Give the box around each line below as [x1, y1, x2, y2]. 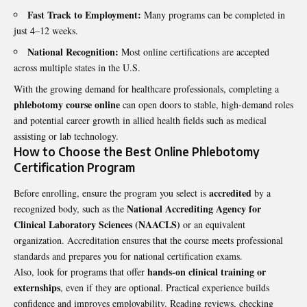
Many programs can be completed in [141, 8, 285, 21]
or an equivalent [180, 218, 245, 232]
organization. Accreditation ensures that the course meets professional [14, 234, 283, 247]
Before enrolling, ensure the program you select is [14, 186, 209, 200]
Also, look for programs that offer [14, 265, 147, 279]
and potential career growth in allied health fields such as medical [14, 113, 267, 127]
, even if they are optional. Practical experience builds [60, 281, 269, 295]
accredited [209, 186, 251, 201]
